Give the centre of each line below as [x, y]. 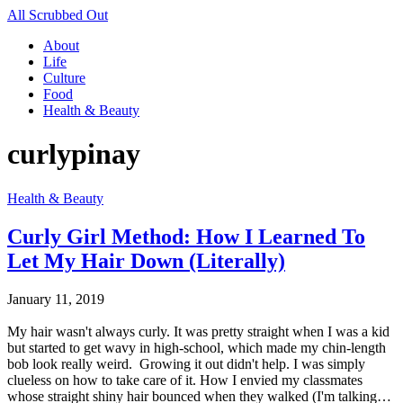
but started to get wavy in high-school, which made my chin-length [197, 347]
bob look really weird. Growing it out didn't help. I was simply [186, 363]
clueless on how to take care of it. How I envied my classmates [185, 380]
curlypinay [74, 154]
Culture [64, 78]
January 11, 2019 [56, 299]
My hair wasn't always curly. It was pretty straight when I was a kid [198, 331]
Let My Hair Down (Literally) [146, 260]
